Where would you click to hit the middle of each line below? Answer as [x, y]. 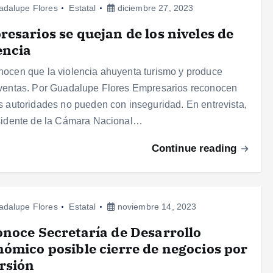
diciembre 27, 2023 [154, 8]
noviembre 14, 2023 [156, 207]
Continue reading [196, 149]
